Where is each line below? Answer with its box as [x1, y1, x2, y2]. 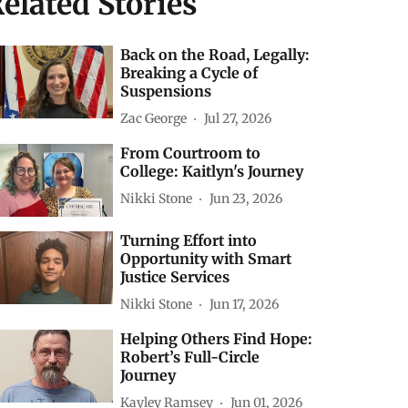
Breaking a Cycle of [120, 64, 259, 82]
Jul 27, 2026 [204, 109, 272, 127]
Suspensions [120, 82, 212, 100]
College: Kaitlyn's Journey [120, 162, 304, 180]
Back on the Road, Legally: [120, 46, 311, 64]
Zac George [120, 109, 188, 127]
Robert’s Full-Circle [120, 348, 260, 367]
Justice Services [120, 268, 230, 287]
